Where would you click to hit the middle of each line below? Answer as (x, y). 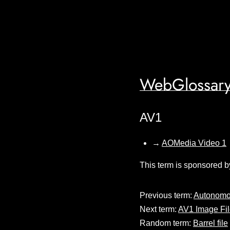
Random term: (166, 223)
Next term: (159, 209)
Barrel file (210, 223)
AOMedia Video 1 (194, 143)
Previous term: (167, 195)
